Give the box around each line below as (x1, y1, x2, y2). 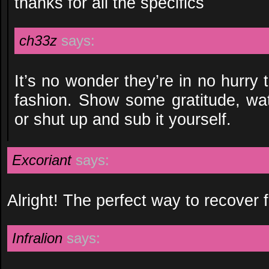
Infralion (12, 230, 62, 246)
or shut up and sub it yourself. (14, 110, 231, 128)
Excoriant (12, 152, 71, 168)
